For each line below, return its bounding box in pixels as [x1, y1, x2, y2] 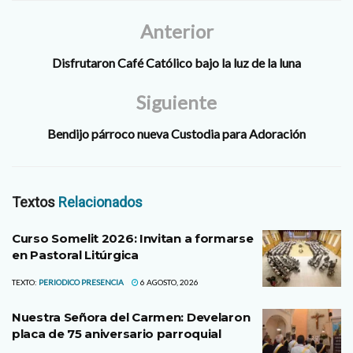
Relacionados [58, 194, 143, 211]
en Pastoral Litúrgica [12, 247, 139, 263]
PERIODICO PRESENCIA [39, 277, 124, 288]
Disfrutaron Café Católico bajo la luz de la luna [52, 55, 301, 71]
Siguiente [136, 91, 217, 114]
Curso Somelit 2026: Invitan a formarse [12, 231, 254, 247]
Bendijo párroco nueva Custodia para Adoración [47, 126, 306, 142]
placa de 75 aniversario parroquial [12, 326, 221, 342]
